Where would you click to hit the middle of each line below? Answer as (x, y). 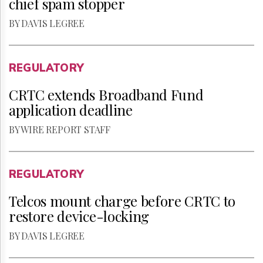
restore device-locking (79, 216)
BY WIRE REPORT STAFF (60, 129)
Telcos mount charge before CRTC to (122, 201)
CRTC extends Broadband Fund (106, 95)
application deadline (71, 110)
